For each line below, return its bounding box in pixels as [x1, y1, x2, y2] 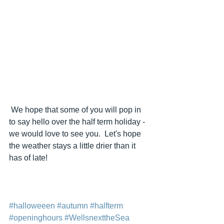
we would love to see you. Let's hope [9, 129, 143, 138]
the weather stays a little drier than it [9, 141, 137, 150]
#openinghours [9, 213, 62, 222]
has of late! [9, 153, 47, 162]
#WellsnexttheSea [64, 213, 129, 222]
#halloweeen [9, 201, 55, 210]
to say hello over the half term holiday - [9, 117, 147, 126]
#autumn [57, 201, 88, 210]
